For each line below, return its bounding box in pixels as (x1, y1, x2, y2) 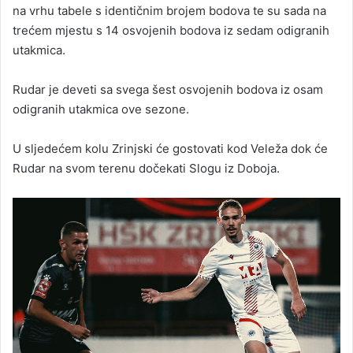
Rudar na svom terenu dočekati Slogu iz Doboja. (13, 161, 280, 176)
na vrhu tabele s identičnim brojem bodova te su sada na (13, 3, 326, 18)
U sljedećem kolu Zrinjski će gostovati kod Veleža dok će (13, 141, 328, 156)
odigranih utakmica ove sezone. (13, 102, 189, 117)
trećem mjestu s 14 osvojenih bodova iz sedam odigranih (13, 23, 329, 38)
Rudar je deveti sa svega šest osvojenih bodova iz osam (13, 82, 323, 97)
